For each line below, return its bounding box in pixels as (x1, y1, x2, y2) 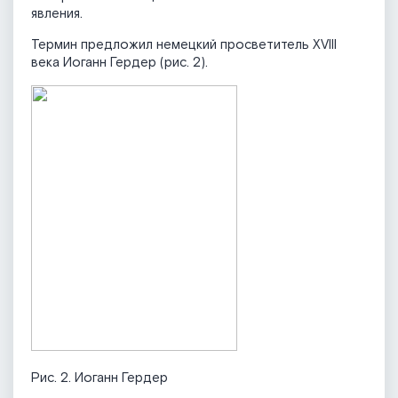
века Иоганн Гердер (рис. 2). (31, 54, 208, 72)
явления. (31, 5, 83, 23)
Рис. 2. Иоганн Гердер (31, 370, 168, 387)
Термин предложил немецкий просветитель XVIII (31, 36, 337, 54)
